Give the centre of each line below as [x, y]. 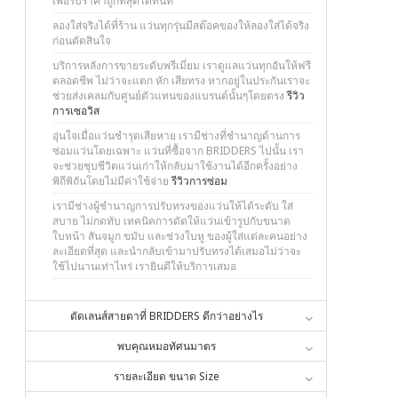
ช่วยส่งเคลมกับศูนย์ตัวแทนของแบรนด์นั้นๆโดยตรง [170, 96]
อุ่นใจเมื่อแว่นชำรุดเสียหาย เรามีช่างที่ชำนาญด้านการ [176, 135]
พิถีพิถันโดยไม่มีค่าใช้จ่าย [112, 181]
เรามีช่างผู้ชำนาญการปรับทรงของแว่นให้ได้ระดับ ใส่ [173, 206]
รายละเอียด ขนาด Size [167, 376]
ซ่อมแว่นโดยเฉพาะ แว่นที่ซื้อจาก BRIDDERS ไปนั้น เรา [178, 151]
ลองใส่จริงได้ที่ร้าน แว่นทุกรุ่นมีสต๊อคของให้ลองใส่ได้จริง [181, 25]
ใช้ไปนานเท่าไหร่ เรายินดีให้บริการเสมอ [144, 266]
